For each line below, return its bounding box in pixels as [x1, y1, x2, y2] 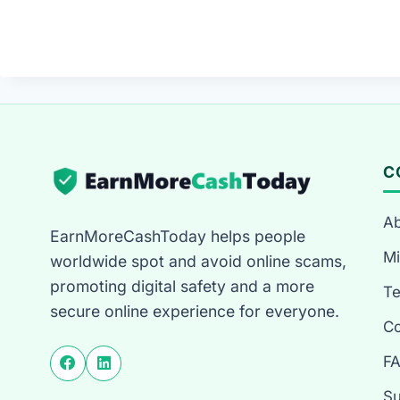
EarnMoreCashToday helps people [50, 226, 305, 246]
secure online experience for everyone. [50, 301, 339, 321]
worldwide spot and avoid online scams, [50, 251, 346, 271]
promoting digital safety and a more [50, 276, 314, 296]
